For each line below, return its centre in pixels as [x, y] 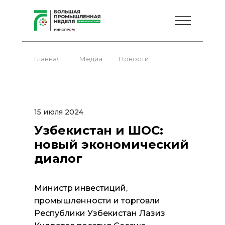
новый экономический [111, 144]
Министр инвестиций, [81, 188]
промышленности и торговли [97, 201]
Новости [134, 59]
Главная [47, 59]
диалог [58, 158]
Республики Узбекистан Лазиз [100, 213]
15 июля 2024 [59, 112]
